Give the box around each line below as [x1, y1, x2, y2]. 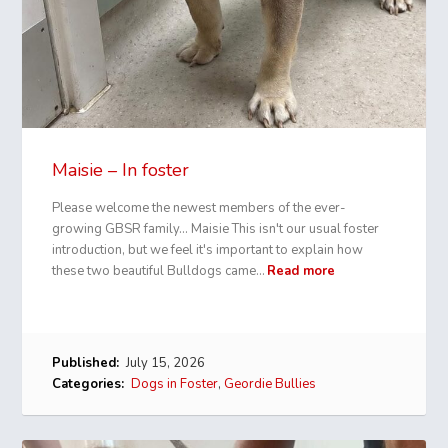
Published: [52, 353, 120, 372]
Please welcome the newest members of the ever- [52, 198, 347, 217]
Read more [267, 261, 336, 280]
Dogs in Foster [131, 374, 219, 393]
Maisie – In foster [52, 157, 190, 182]
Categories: [52, 374, 125, 393]
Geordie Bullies [224, 374, 317, 393]
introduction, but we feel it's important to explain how [52, 240, 364, 259]
